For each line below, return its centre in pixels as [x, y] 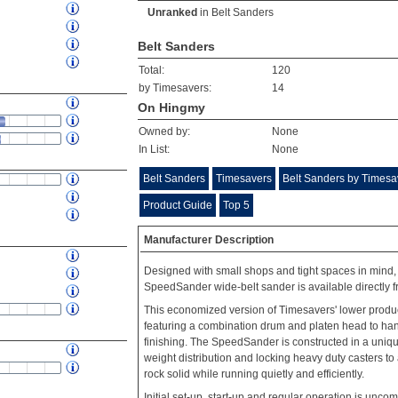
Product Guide [178, 205]
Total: [151, 70]
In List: [154, 149]
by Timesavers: [175, 88]
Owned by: [164, 131]
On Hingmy [171, 107]
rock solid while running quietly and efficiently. [254, 374]
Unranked [172, 12]
